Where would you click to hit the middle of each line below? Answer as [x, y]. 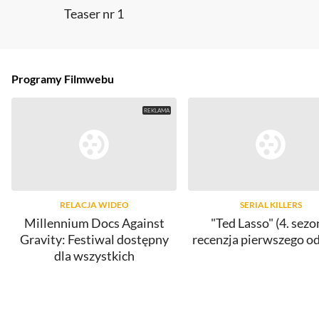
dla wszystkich [94, 255]
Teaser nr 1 [94, 14]
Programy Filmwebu [63, 79]
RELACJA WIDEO [94, 204]
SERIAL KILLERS [271, 204]
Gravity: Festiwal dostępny [94, 239]
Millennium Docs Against [94, 223]
